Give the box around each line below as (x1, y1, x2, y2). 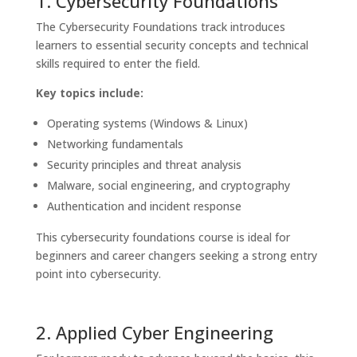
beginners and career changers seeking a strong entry (35, 247, 317, 263)
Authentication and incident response (46, 198, 241, 214)
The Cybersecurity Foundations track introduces (35, 18, 285, 34)
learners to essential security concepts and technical (35, 37, 308, 53)
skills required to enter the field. (35, 55, 200, 71)
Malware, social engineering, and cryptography (46, 177, 290, 193)
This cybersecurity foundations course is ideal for (35, 229, 290, 245)
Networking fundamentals (46, 135, 183, 151)
